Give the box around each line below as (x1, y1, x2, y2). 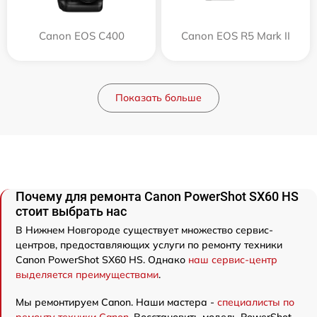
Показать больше (115, 91, 202, 104)
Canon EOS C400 (38, 29, 125, 42)
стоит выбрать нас (16, 204, 127, 219)
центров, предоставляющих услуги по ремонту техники (16, 238, 282, 251)
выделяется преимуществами (16, 268, 158, 281)
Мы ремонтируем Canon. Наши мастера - (16, 296, 217, 309)
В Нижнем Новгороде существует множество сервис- (16, 224, 273, 236)
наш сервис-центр (188, 253, 277, 266)
